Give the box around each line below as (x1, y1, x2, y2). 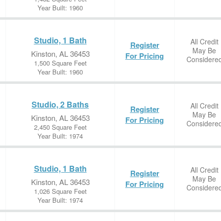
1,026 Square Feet (34, 186, 87, 196)
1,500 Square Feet (34, 58, 87, 68)
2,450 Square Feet (34, 122, 87, 132)
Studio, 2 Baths (32, 99, 89, 110)
